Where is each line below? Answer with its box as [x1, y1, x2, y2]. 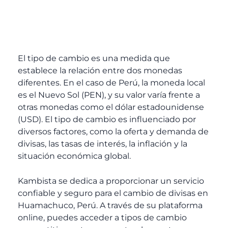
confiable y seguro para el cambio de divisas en [18, 188, 208, 198]
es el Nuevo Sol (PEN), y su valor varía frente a [18, 90, 200, 100]
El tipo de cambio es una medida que [18, 53, 170, 63]
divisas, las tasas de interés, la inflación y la [18, 138, 187, 149]
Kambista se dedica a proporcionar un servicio [18, 176, 204, 186]
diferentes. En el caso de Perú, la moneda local [18, 77, 205, 88]
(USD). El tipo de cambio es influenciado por [18, 114, 196, 124]
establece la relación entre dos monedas [18, 65, 182, 75]
